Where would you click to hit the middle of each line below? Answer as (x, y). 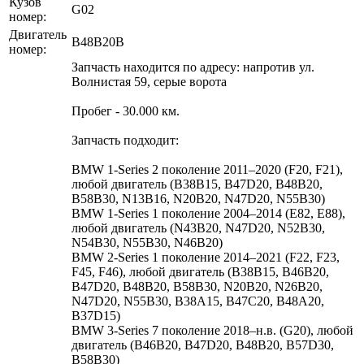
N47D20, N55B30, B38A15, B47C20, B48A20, (198, 301)
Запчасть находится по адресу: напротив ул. (193, 67)
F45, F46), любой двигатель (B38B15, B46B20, (200, 271)
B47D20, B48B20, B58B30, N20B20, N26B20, (197, 286)
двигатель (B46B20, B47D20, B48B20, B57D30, (203, 344)
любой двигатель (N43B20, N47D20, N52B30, (198, 227)
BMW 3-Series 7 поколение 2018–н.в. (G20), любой (212, 330)
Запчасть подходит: (125, 140)
